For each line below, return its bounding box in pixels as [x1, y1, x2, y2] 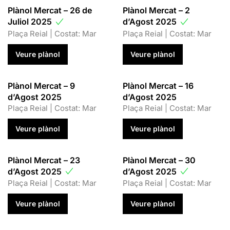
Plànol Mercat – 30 [123, 155, 196, 165]
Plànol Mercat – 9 [8, 80, 75, 91]
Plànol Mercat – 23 [8, 155, 80, 165]
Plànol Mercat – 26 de [8, 5, 92, 16]
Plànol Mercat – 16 [123, 80, 194, 91]
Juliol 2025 [8, 16, 54, 27]
